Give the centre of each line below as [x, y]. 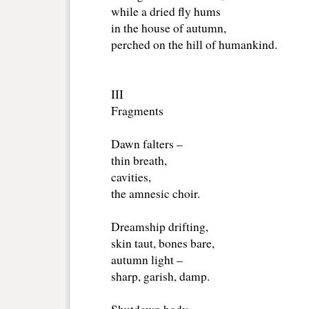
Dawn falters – [147, 144]
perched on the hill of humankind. [194, 45]
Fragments [137, 111]
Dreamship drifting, [160, 227]
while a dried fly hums [166, 12]
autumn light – [147, 260]
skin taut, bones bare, [163, 243]
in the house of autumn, [169, 28]
